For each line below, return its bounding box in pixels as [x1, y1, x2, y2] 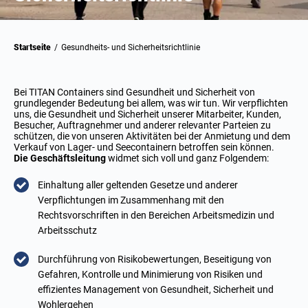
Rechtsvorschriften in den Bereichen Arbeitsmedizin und [38, 210, 274, 221]
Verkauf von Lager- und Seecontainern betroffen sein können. [14, 142, 274, 153]
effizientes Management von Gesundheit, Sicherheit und [38, 284, 274, 296]
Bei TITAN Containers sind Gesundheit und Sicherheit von [14, 87, 255, 98]
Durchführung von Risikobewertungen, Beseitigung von [38, 254, 272, 265]
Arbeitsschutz [38, 225, 97, 236]
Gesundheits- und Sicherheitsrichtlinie [67, 43, 200, 53]
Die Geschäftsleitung [14, 153, 106, 164]
